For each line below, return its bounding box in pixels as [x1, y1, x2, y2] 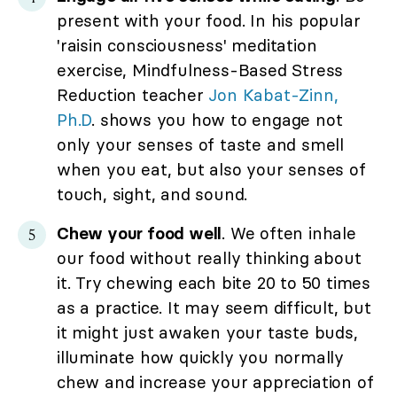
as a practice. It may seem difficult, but [57, 297, 371, 319]
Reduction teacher [57, 84, 209, 106]
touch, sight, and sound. [57, 183, 248, 206]
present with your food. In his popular [57, 10, 361, 32]
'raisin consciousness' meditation [57, 35, 317, 57]
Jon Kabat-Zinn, [208, 84, 339, 106]
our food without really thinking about [57, 247, 362, 269]
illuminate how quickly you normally [57, 346, 344, 369]
